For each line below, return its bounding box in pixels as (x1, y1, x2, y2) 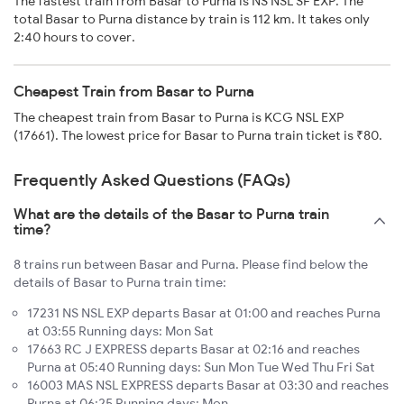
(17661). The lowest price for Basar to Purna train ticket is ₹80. (14, 127, 382, 144)
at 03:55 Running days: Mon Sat (27, 323, 214, 340)
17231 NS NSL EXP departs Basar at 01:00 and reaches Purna (27, 305, 381, 322)
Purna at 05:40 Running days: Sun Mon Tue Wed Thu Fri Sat (27, 359, 375, 376)
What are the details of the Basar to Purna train (14, 205, 329, 224)
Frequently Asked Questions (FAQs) (14, 170, 290, 191)
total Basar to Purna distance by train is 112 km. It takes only (14, 11, 370, 28)
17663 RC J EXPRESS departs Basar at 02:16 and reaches (27, 341, 360, 358)
